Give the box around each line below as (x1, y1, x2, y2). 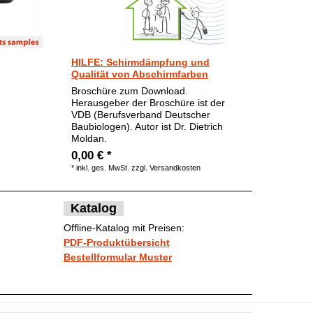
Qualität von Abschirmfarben (71, 68, 209, 80)
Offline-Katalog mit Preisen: (64, 222, 184, 234)
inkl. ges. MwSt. (76, 163, 130, 172)
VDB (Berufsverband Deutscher (71, 108, 211, 120)
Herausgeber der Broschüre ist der (71, 96, 226, 108)
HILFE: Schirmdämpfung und (71, 56, 210, 68)
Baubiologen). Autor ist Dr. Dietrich (71, 120, 224, 132)
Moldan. (71, 132, 108, 144)
